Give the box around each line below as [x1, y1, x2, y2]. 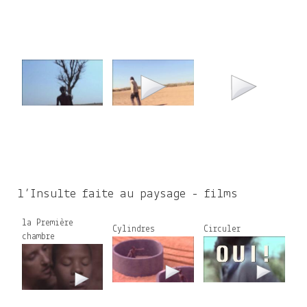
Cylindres [112, 225, 155, 234]
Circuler [204, 225, 241, 234]
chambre [22, 232, 55, 241]
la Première [22, 219, 73, 228]
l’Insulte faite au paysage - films [17, 188, 238, 201]
